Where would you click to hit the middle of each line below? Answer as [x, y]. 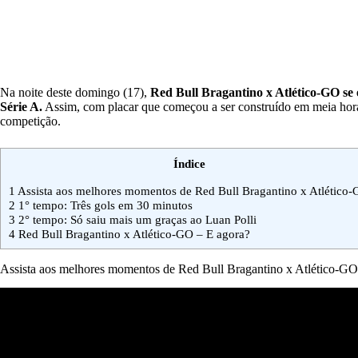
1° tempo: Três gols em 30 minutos [104, 205]
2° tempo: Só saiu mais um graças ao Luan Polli [136, 219]
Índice [189, 164]
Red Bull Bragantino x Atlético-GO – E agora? [133, 233]
